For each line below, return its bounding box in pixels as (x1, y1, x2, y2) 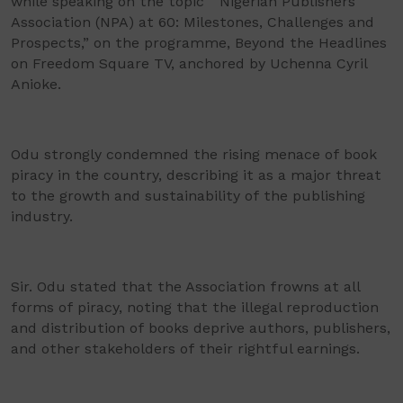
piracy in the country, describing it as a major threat (11, 166, 381, 184)
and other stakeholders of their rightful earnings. (11, 340, 360, 357)
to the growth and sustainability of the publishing (11, 187, 365, 204)
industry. (11, 208, 73, 225)
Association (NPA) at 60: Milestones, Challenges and (11, 13, 374, 31)
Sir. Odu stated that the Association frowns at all (11, 278, 360, 295)
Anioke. (11, 76, 61, 93)
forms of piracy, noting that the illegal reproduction (11, 299, 379, 316)
